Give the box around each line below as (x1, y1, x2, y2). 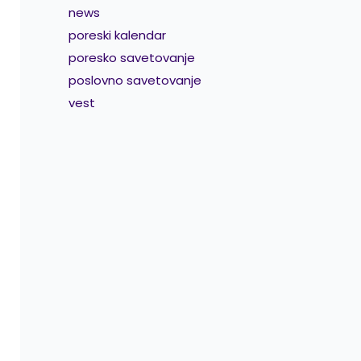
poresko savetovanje (68, 49, 195, 67)
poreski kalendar (68, 27, 166, 44)
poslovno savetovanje (68, 72, 201, 89)
